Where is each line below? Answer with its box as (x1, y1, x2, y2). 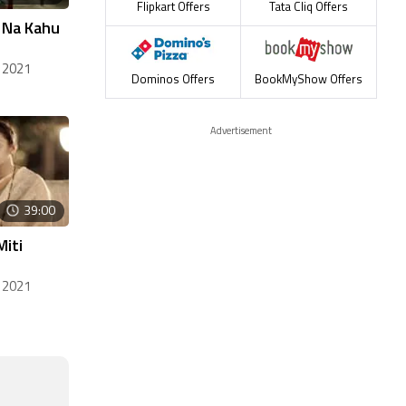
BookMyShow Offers (255, 74, 362, 87)
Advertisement (210, 127, 272, 138)
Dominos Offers (131, 74, 215, 87)
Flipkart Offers (136, 2, 210, 14)
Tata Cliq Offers (269, 2, 348, 14)
